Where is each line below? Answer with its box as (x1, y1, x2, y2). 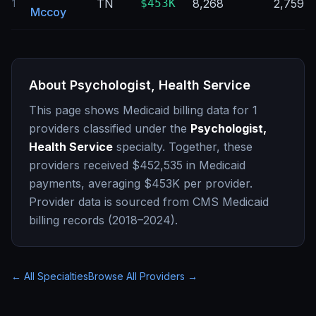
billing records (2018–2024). (29, 213, 178, 227)
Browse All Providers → (88, 270, 197, 282)
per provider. (180, 176, 253, 190)
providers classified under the (29, 121, 190, 135)
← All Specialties (11, 270, 88, 282)
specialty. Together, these (113, 140, 253, 154)
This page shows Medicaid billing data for (29, 103, 253, 117)
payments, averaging (29, 176, 144, 190)
